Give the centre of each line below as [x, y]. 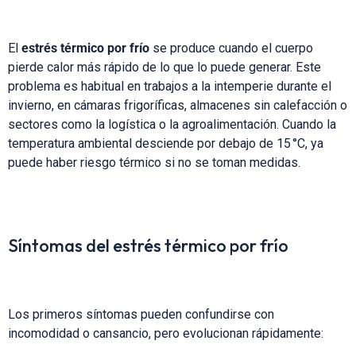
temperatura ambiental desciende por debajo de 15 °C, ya [166, 143]
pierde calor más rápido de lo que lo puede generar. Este [164, 67]
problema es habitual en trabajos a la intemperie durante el [170, 86]
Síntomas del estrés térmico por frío [148, 245]
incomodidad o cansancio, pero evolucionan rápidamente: [166, 333]
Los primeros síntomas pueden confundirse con [141, 314]
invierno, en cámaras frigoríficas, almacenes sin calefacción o [178, 105]
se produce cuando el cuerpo [231, 48]
